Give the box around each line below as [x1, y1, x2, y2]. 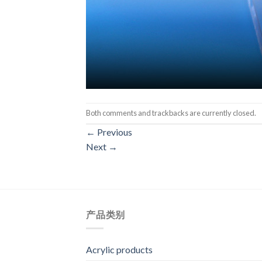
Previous [95, 126, 132, 137]
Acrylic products [86, 244, 153, 256]
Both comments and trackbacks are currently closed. [86, 108, 256, 118]
